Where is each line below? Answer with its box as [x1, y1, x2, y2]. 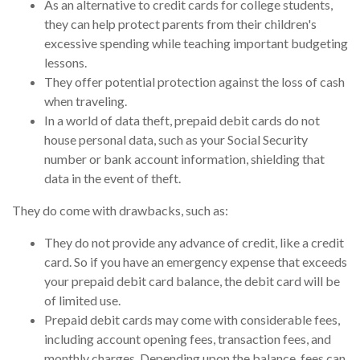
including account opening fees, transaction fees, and [44, 331, 331, 347]
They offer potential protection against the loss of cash [44, 74, 345, 90]
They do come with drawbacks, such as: [12, 202, 228, 219]
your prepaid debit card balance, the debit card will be [44, 273, 340, 289]
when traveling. [44, 93, 127, 109]
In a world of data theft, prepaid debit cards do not [44, 112, 320, 129]
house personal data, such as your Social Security [44, 132, 308, 148]
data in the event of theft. [44, 170, 181, 186]
